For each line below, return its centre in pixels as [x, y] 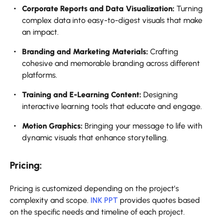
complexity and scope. [50, 200]
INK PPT [104, 200]
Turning [189, 9]
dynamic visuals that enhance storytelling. [95, 138]
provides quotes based [159, 200]
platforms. [40, 75]
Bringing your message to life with [142, 126]
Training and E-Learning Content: [82, 95]
